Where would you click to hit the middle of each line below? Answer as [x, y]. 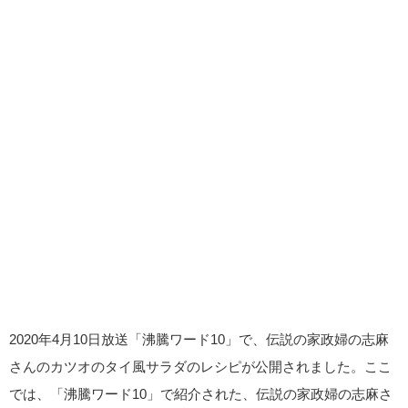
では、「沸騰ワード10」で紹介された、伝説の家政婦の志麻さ [201, 393]
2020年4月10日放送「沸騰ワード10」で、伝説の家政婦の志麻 [199, 339]
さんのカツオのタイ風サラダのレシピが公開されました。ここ [200, 366]
